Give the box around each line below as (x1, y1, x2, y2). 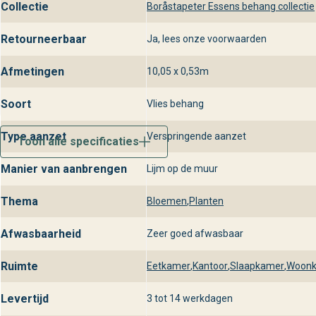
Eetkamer (147, 260, 190, 272)
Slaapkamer (230, 260, 284, 272)
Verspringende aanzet (147, 130, 246, 142)
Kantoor (193, 260, 228, 272)
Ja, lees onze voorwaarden (147, 33, 267, 45)
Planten (189, 195, 224, 207)
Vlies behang (147, 98, 204, 110)
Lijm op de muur (147, 163, 218, 175)
